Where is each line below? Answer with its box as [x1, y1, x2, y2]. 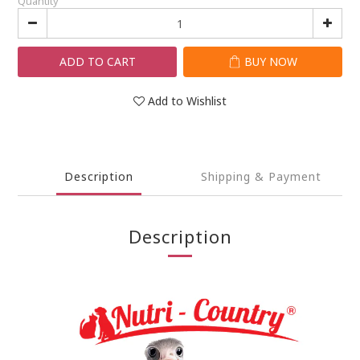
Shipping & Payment [201, 169, 321, 184]
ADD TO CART [59, 54, 136, 69]
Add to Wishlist [148, 93, 227, 108]
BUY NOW [244, 54, 297, 69]
